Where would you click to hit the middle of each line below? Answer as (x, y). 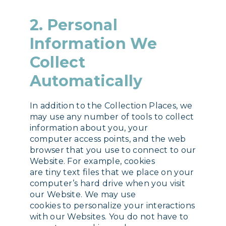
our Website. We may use (82, 194)
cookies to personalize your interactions (112, 205)
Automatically (86, 81)
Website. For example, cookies (92, 161)
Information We (93, 43)
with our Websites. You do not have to (109, 216)
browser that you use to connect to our (113, 150)
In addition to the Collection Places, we (111, 105)
